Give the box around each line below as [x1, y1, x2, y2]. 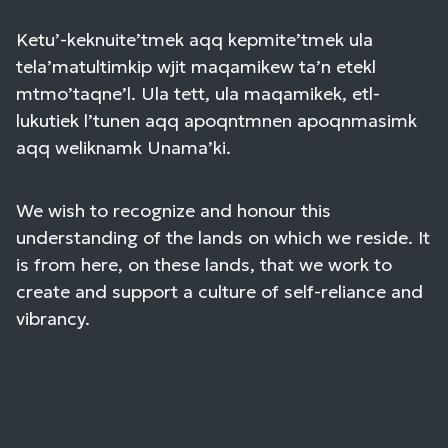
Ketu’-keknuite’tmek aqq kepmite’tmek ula [16, 27, 373, 51]
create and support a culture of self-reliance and [16, 279, 423, 303]
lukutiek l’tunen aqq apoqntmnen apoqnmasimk [16, 108, 417, 132]
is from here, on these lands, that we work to [16, 252, 392, 276]
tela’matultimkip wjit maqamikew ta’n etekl [16, 54, 376, 78]
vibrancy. [16, 306, 90, 330]
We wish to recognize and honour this [16, 198, 331, 222]
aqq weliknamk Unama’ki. [16, 135, 231, 159]
